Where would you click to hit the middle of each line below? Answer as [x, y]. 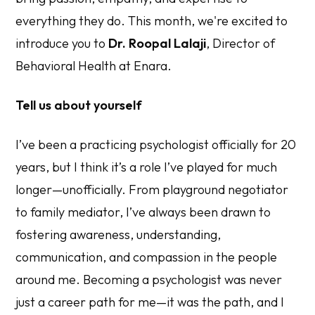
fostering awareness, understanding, [118, 234]
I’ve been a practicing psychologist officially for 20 [156, 144]
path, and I [253, 302]
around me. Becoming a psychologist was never [149, 279]
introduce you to [62, 43]
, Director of [241, 43]
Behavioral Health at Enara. [94, 65]
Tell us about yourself [79, 105]
